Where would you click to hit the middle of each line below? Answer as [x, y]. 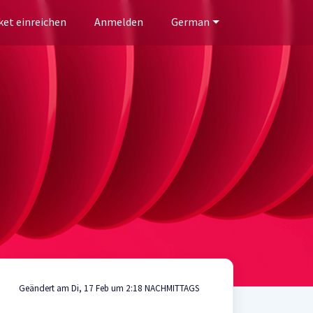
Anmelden [119, 22]
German [191, 22]
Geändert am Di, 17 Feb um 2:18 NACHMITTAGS [109, 288]
